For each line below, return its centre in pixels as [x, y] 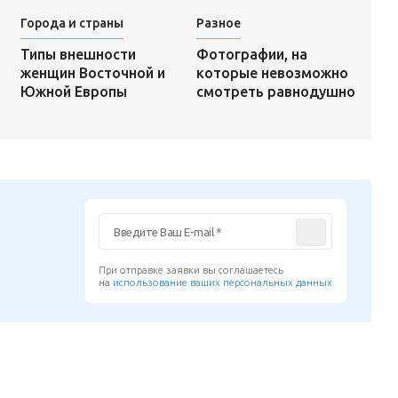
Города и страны [72, 24]
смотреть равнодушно [275, 91]
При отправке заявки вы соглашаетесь [191, 270]
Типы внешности [78, 55]
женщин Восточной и [92, 73]
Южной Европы [73, 92]
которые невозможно [272, 72]
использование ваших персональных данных [223, 282]
